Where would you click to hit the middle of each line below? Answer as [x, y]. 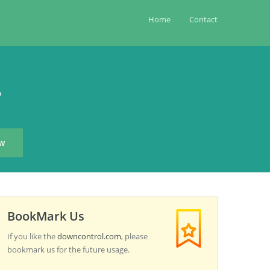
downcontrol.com [89, 236]
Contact [203, 19]
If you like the [32, 236]
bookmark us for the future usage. [68, 250]
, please [134, 236]
